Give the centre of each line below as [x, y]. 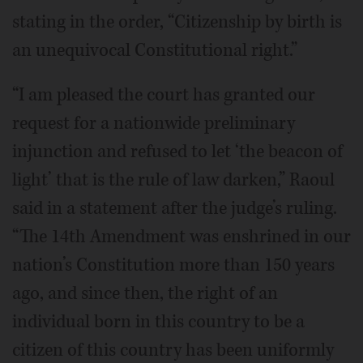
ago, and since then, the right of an [145, 293]
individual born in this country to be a [158, 322]
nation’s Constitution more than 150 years [173, 265]
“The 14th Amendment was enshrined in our [181, 237]
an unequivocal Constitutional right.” [155, 50]
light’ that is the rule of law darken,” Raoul [173, 180]
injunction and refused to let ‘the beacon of [177, 152]
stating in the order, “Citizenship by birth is [177, 22]
